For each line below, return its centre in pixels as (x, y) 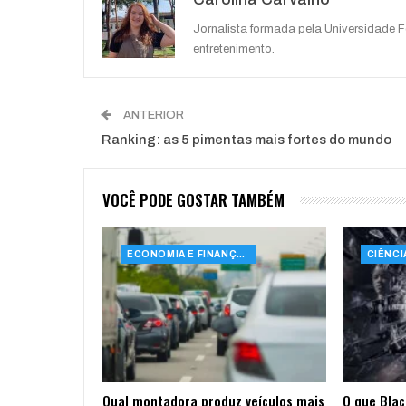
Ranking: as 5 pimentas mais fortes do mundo (246, 140)
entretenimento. (234, 49)
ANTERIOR (152, 116)
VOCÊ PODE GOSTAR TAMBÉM (193, 200)
